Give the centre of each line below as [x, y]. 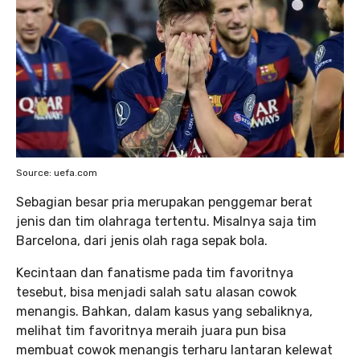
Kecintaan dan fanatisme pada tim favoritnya [155, 272]
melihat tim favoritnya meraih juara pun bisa [151, 330]
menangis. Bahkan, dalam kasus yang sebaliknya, [164, 311]
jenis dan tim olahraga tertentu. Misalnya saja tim [166, 221]
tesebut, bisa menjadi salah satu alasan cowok [156, 292]
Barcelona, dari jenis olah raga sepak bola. [142, 240]
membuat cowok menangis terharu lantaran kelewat [174, 350]
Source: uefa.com [57, 172]
